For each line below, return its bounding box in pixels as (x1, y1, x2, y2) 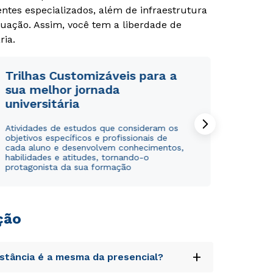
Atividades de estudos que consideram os (5, 123, 179, 133)
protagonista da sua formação (5, 162, 132, 172)
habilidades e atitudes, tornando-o (5, 152, 149, 162)
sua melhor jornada (5, 82, 120, 97)
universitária (5, 96, 80, 111)
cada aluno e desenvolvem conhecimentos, (5, 143, 184, 152)
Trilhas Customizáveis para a (5, 68, 177, 83)
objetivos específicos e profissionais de (5, 133, 168, 143)
